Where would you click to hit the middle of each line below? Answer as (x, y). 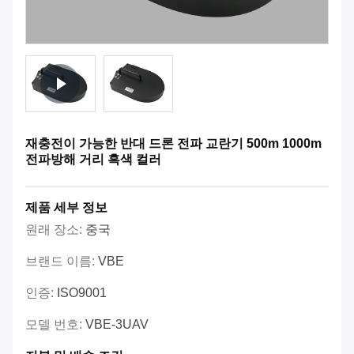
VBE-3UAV (117, 325)
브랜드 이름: (62, 262)
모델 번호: (55, 325)
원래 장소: (55, 230)
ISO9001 (82, 293)
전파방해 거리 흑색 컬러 (93, 160)
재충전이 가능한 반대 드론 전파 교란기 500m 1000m (173, 144)
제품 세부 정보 (66, 208)
